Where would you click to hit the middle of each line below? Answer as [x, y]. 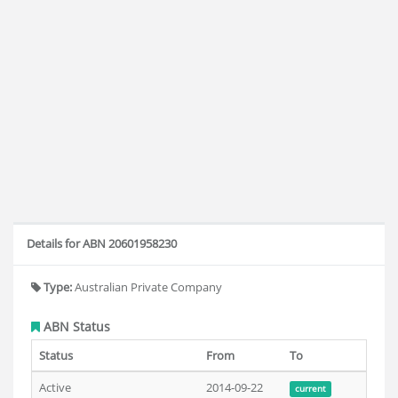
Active [55, 387]
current [310, 389]
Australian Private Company [147, 287]
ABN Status [75, 326]
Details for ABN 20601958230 [102, 243]
